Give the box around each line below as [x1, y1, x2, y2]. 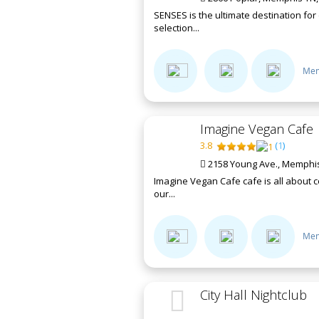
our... [154, 187, 175, 200]
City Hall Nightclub [200, 286, 307, 303]
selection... [154, 21, 199, 35]
